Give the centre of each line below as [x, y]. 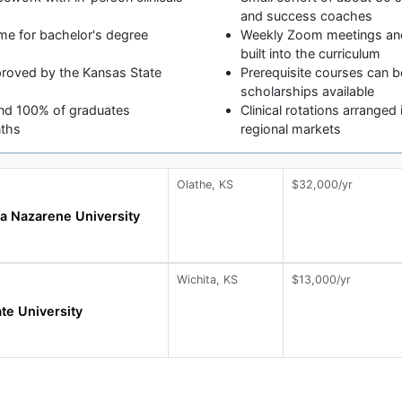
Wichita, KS [208, 280]
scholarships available [307, 92]
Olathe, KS [205, 185]
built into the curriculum [310, 54]
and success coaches [306, 16]
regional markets [290, 129]
